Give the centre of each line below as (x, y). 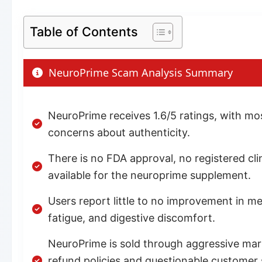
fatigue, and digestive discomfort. (132, 218)
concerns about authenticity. (119, 132)
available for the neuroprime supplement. (149, 175)
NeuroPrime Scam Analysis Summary (139, 72)
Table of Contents (84, 31)
